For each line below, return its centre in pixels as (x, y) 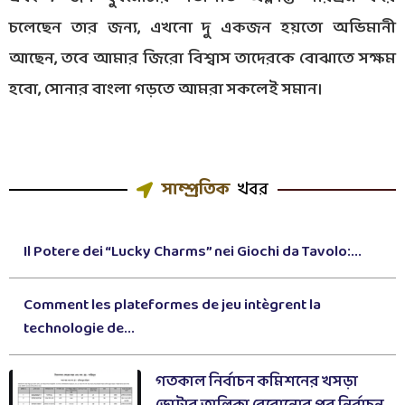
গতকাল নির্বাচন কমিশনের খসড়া (256, 381)
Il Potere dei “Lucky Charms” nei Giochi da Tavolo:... (193, 251)
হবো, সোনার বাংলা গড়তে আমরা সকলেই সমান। (166, 90)
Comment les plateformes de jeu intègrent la (172, 305)
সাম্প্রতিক (196, 189)
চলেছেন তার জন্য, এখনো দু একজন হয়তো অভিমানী (202, 29)
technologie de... (79, 328)
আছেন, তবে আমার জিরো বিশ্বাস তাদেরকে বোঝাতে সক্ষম (202, 60)
